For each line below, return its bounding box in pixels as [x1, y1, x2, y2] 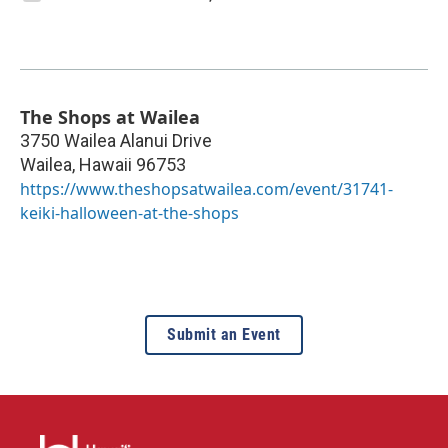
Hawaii [79, 154, 132, 176]
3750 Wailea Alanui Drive [20, 130, 212, 152]
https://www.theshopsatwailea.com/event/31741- [20, 178, 393, 201]
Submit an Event [167, 325, 281, 345]
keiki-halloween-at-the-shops [20, 202, 239, 225]
